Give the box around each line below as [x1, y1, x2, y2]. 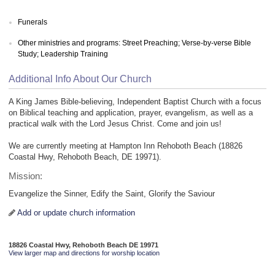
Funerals [18, 17, 47, 26]
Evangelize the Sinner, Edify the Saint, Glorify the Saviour [9, 189, 215, 199]
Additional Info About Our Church [9, 74, 152, 85]
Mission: [9, 171, 42, 182]
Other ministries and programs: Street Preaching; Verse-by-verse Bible [18, 38, 251, 47]
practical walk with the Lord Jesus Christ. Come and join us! [9, 119, 222, 129]
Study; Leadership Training [18, 49, 108, 58]
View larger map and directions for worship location [9, 249, 160, 257]
